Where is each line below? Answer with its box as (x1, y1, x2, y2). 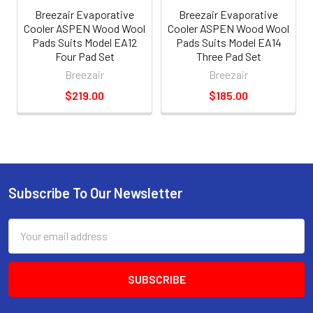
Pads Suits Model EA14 (175, 35, 282, 49)
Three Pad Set (196, 49, 261, 63)
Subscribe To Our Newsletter (8, 184, 182, 201)
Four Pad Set (54, 49, 115, 63)
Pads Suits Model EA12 (32, 35, 137, 49)
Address (8, 236, 47, 250)
